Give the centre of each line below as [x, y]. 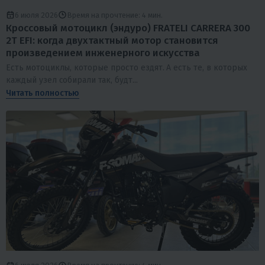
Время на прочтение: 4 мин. [115, 15]
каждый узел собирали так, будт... [72, 80]
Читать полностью [43, 93]
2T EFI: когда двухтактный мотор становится [112, 41]
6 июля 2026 [36, 15]
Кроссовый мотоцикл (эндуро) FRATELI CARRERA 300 [128, 28]
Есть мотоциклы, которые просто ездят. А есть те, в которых [127, 68]
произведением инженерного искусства [103, 53]
